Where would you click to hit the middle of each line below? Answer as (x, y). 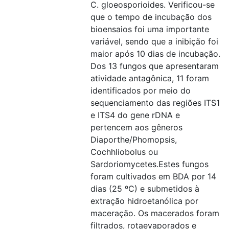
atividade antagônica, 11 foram (150, 78)
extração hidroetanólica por (144, 201)
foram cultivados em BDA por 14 (153, 176)
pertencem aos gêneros (136, 127)
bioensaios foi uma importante (150, 29)
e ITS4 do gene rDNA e (135, 115)
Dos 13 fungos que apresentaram (155, 66)
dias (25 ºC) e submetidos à (145, 189)
